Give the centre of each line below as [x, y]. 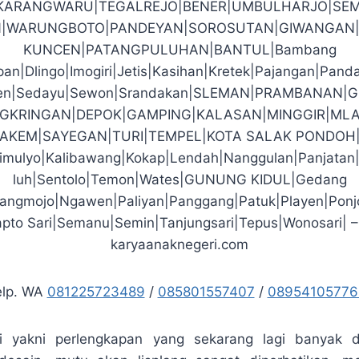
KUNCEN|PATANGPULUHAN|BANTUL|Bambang [179, 49]
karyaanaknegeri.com [179, 244]
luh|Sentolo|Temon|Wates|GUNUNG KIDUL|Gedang [179, 179]
